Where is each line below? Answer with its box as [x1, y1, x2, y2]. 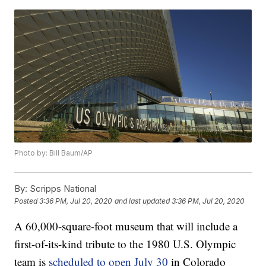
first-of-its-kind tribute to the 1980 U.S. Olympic [14, 236, 236, 252]
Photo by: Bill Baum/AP [14, 148, 93, 158]
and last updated [115, 197, 170, 206]
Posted [14, 197, 40, 206]
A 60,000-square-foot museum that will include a [14, 218, 238, 234]
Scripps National [27, 183, 97, 195]
